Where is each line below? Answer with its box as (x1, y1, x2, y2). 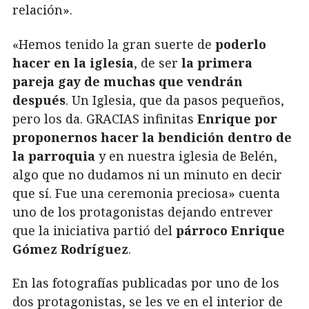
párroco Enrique (176, 221, 285, 239)
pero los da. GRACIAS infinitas (12, 110, 197, 127)
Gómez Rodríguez (12, 240, 128, 257)
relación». (12, 1, 72, 18)
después (12, 91, 66, 108)
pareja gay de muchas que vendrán (12, 72, 243, 90)
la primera (181, 54, 252, 71)
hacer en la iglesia (12, 54, 134, 71)
